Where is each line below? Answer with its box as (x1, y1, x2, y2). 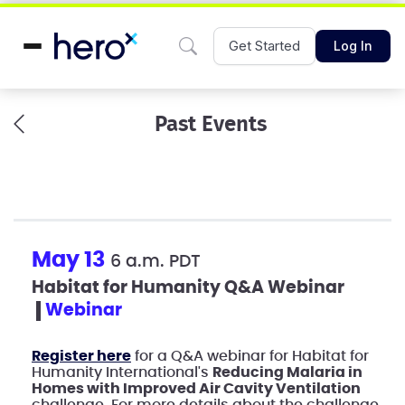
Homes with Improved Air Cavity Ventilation (32, 381, 361, 396)
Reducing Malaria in (212, 365, 363, 380)
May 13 (32, 250, 110, 271)
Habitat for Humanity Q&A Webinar (32, 279, 344, 297)
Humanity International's (32, 365, 212, 380)
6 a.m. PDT (110, 253, 201, 270)
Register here (32, 349, 131, 363)
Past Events (154, 114, 267, 136)
